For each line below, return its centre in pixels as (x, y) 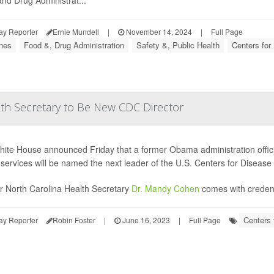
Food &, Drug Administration (74, 45)
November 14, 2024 (158, 32)
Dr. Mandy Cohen (165, 189)
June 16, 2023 (145, 220)
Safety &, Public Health (178, 45)
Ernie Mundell (76, 32)
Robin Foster (74, 220)
